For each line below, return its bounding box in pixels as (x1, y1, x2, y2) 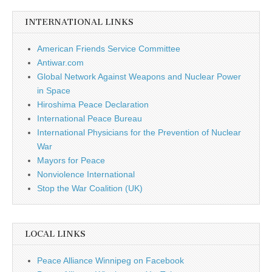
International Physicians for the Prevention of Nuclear (37, 127, 241, 137)
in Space (37, 85, 70, 95)
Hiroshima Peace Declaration (37, 99, 149, 109)
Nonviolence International (37, 169, 135, 179)
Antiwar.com (37, 57, 84, 67)
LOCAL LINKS (25, 228, 86, 239)
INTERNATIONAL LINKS (25, 16, 134, 27)
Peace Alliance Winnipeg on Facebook (37, 255, 184, 265)
